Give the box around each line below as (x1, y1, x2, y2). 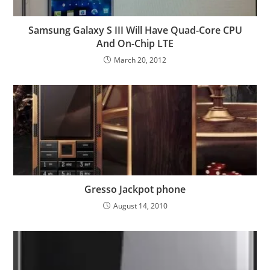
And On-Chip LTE (96, 37, 174, 50)
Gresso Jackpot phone (84, 183, 186, 196)
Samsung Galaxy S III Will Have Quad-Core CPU (28, 24, 242, 37)
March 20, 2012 (114, 55, 166, 65)
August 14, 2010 (113, 201, 168, 211)
